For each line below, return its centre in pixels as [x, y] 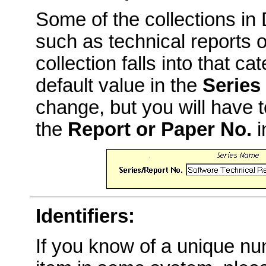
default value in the [119, 86]
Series [232, 86]
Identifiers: [85, 216]
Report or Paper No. [160, 130]
